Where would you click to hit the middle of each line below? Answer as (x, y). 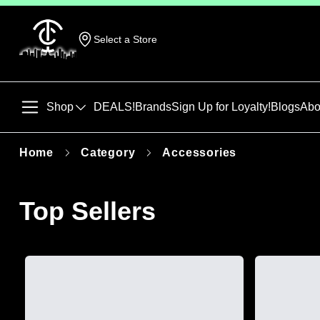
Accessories (200, 152)
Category (108, 152)
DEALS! (114, 107)
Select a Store (125, 39)
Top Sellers (87, 211)
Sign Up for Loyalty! (221, 107)
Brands (153, 107)
